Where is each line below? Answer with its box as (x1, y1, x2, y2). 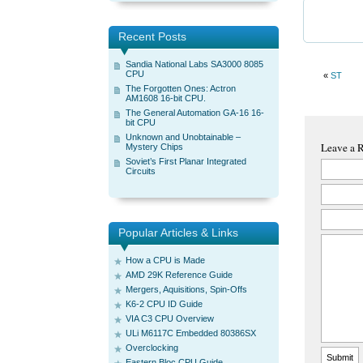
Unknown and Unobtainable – (126, 132, 241, 142)
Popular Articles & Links (118, 226, 238, 239)
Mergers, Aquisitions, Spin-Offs (126, 284, 247, 294)
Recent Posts (118, 30, 186, 43)
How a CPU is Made (126, 255, 205, 265)
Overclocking (126, 343, 178, 352)
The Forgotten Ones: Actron (126, 83, 236, 93)
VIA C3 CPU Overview (126, 314, 214, 323)
